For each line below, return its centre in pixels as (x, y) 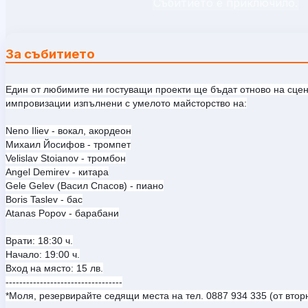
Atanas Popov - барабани (62, 213)
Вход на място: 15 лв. (54, 268)
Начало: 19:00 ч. (43, 254)
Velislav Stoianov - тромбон (66, 158)
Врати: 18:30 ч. (39, 240)
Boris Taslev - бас (44, 199)
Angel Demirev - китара (57, 172)
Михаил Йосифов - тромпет (68, 144)
